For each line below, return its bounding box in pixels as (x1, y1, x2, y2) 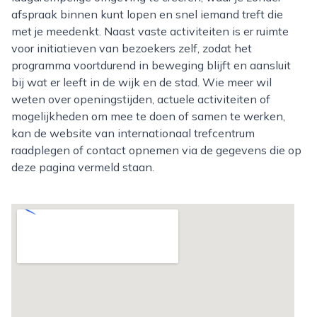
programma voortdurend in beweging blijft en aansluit (11, 58, 291, 72)
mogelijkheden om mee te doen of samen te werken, (11, 109, 285, 123)
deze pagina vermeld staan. (11, 160, 154, 174)
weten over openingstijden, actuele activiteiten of (11, 92, 270, 106)
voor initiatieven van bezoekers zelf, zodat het (11, 41, 252, 55)
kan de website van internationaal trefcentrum (11, 126, 255, 140)
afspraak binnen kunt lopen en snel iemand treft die (11, 7, 283, 21)
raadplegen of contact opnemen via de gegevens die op (11, 143, 301, 157)
